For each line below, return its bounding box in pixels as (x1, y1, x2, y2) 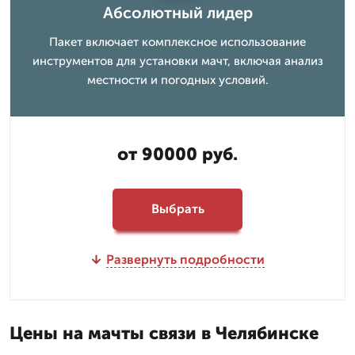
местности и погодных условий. (86, 72, 269, 87)
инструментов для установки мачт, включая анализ (32, 53, 323, 68)
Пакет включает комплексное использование (49, 34, 306, 49)
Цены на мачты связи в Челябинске (10, 322, 319, 344)
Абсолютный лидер (102, 2, 253, 22)
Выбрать (151, 201, 204, 216)
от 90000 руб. (117, 143, 238, 165)
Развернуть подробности (105, 251, 265, 267)
